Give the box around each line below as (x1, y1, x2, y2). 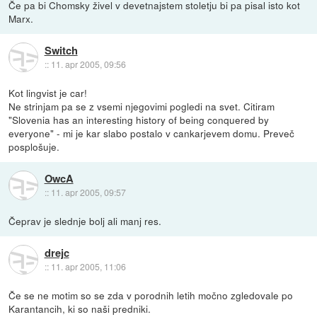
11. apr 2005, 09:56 (50, 58, 126, 71)
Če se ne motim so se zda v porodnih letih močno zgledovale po (8, 287, 294, 302)
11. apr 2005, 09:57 (50, 186, 126, 199)
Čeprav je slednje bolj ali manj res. (8, 213, 162, 228)
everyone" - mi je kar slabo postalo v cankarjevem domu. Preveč (8, 125, 295, 140)
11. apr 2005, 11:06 (50, 260, 126, 273)
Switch (44, 42, 78, 59)
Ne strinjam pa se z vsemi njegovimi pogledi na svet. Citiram (8, 98, 275, 113)
